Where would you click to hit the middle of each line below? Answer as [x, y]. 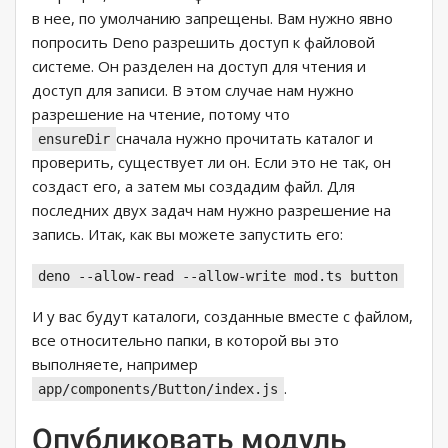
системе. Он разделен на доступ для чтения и [199, 66]
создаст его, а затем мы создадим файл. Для [193, 186]
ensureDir [74, 139]
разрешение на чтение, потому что [161, 114]
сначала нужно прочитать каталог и [244, 138]
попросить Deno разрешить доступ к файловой [203, 42]
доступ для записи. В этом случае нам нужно [193, 90]
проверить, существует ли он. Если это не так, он [211, 162]
